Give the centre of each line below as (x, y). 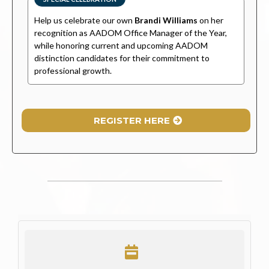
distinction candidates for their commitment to (122, 58)
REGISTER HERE (131, 120)
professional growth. (73, 70)
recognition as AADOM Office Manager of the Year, (131, 32)
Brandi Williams (166, 20)
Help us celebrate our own (84, 20)
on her (210, 20)
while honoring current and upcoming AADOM (121, 45)
